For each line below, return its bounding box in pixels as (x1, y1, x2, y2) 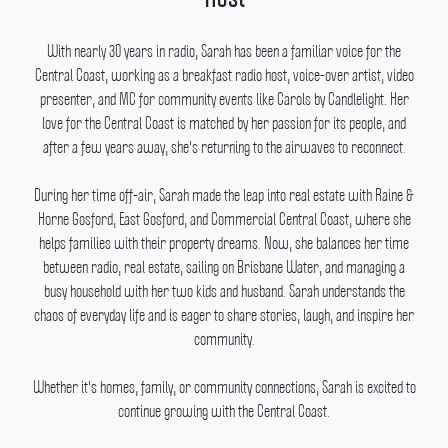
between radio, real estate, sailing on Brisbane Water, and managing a (43, 257, 405, 277)
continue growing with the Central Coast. (118, 401, 330, 421)
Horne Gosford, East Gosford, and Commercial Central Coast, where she (37, 209, 411, 229)
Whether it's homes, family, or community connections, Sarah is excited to (32, 377, 416, 397)
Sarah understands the (288, 281, 405, 301)
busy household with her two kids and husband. (43, 281, 289, 301)
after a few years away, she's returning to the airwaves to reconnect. (42, 137, 406, 157)
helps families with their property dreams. (39, 233, 264, 253)
